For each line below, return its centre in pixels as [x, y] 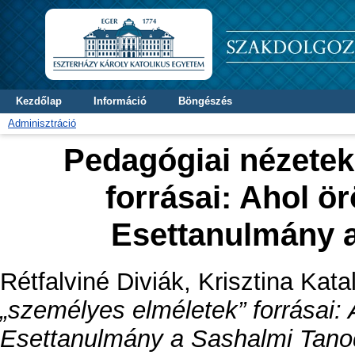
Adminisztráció [42, 123]
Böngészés [205, 101]
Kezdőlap [39, 101]
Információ [120, 101]
